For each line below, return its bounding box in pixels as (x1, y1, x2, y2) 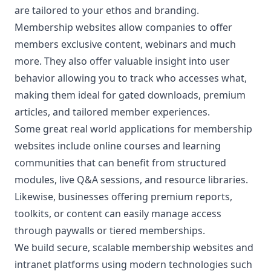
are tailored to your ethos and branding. (15, 3, 199, 17)
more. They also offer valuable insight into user (15, 54, 230, 68)
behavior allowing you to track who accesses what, (15, 71, 247, 85)
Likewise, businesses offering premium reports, (15, 189, 232, 203)
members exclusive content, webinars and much (15, 37, 236, 51)
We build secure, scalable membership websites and (15, 240, 253, 254)
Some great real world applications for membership (15, 122, 252, 135)
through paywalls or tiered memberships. (15, 223, 205, 237)
